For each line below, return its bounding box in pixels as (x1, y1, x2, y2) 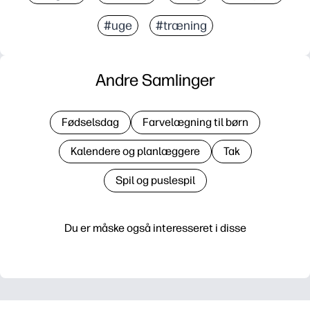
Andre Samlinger (95, 69, 215, 90)
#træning (155, 17, 207, 33)
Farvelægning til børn (143, 115, 248, 129)
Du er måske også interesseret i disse (64, 221, 246, 235)
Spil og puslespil (115, 173, 195, 187)
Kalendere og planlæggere (70, 144, 200, 158)
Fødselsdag (62, 115, 119, 129)
